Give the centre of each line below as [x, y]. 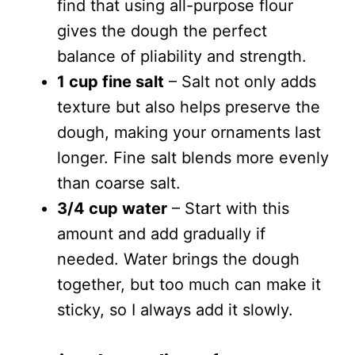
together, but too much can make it [189, 284]
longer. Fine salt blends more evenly [193, 158]
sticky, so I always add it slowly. [175, 310]
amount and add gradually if [161, 234]
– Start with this [228, 208]
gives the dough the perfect [162, 31]
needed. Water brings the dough [178, 259]
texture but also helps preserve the [189, 107]
